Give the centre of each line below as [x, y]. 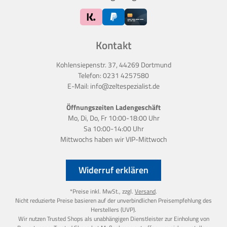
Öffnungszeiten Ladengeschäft [113, 107]
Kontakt [113, 45]
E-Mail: [79, 86]
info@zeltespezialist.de [125, 86]
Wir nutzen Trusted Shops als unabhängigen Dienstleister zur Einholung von [113, 219]
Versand [145, 192]
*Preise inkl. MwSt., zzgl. [102, 192]
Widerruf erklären [113, 170]
